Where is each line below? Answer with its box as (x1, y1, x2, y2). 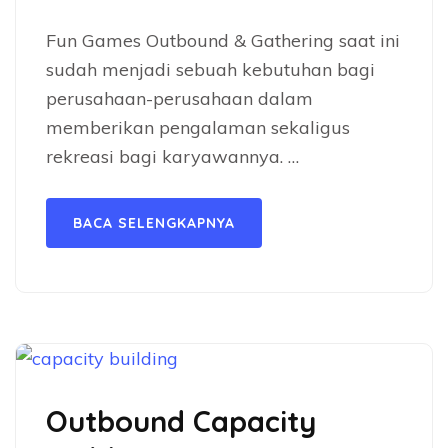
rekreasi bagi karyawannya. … (46, 145, 299, 168)
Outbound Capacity (46, 403, 316, 439)
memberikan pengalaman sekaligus (46, 116, 350, 139)
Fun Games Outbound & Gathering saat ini (46, 29, 400, 52)
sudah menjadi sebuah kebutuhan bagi (46, 58, 375, 81)
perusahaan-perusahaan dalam (46, 87, 313, 110)
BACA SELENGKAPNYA (73, 214, 235, 232)
